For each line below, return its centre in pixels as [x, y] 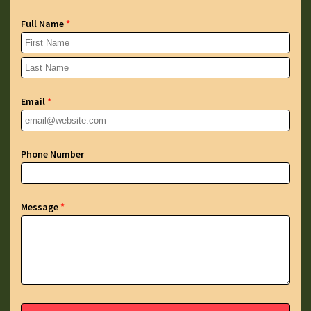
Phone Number [52, 154]
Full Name [43, 24]
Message [41, 207]
